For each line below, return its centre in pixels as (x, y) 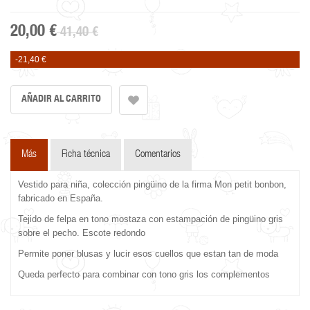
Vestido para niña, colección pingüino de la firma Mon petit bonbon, (152, 184)
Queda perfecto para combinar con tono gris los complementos (145, 274)
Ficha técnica (86, 154)
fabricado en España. (61, 198)
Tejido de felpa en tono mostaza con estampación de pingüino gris (151, 219)
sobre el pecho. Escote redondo (83, 232)
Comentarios (158, 154)
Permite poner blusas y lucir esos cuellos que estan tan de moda (149, 253)
